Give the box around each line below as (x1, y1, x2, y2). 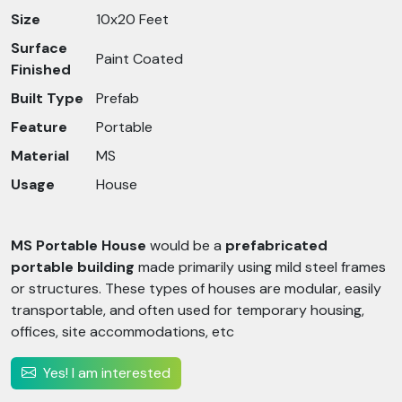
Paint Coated (96, 49, 183, 68)
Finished (11, 60, 71, 79)
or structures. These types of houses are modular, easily (11, 279, 381, 298)
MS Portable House (11, 236, 146, 255)
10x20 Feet (96, 10, 169, 29)
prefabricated (225, 236, 328, 255)
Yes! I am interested (43, 363, 170, 382)
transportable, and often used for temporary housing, (11, 301, 364, 319)
